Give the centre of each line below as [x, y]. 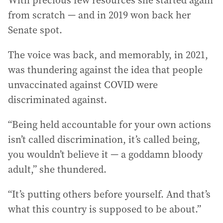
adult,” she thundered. [57, 169]
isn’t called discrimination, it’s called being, [104, 139]
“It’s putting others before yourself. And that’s [109, 194]
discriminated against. [57, 99]
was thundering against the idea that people [105, 69]
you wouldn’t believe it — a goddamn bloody [105, 154]
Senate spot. [35, 30]
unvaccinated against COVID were [83, 84]
